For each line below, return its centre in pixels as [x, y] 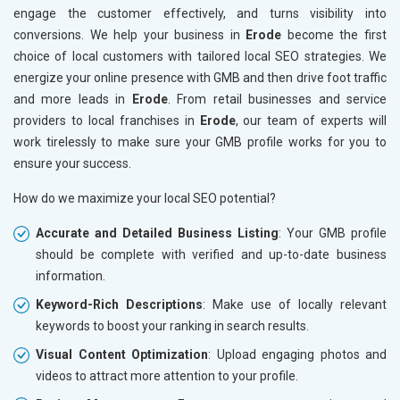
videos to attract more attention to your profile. [167, 375]
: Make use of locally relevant [295, 304]
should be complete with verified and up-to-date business [211, 254]
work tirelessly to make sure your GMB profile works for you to [200, 142]
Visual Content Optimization [122, 354]
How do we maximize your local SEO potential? [145, 198]
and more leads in [73, 99]
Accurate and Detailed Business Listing [157, 233]
